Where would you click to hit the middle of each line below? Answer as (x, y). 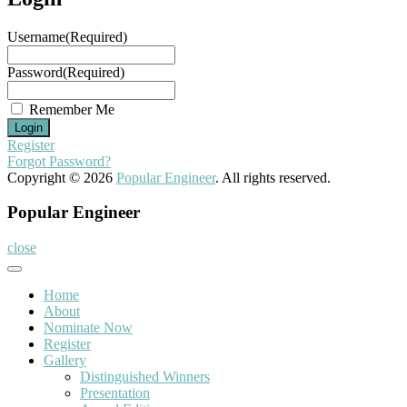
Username (36, 36)
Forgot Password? (59, 161)
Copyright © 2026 (62, 177)
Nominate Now (88, 328)
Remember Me (72, 109)
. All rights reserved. (273, 177)
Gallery (65, 361)
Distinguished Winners (145, 377)
